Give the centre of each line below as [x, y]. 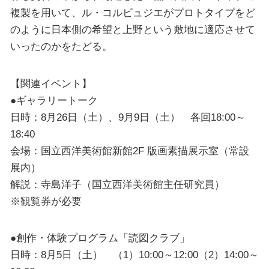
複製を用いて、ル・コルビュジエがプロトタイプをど [132, 13]
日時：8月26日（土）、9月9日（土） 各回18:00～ [128, 117]
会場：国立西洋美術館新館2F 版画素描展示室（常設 [129, 150]
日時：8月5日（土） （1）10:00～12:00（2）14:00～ [134, 255]
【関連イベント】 [51, 83]
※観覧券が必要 [46, 201]
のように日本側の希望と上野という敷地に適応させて [132, 30]
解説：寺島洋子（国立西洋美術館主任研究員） [117, 184]
